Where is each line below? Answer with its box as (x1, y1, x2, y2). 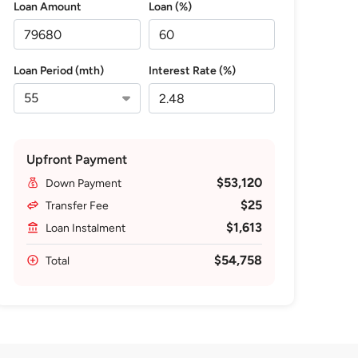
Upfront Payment (26, 152, 128, 167)
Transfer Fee (46, 199, 109, 213)
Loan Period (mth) (14, 64, 105, 78)
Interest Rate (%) (148, 64, 236, 78)
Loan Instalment (46, 221, 126, 235)
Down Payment (46, 177, 122, 190)
